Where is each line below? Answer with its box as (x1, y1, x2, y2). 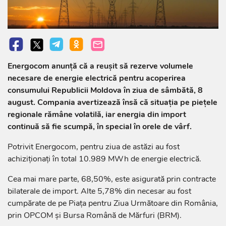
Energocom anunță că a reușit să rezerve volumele (8, 61, 193, 72)
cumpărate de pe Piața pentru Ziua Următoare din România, (8, 198, 218, 209)
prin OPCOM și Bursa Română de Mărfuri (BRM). (8, 210, 182, 221)
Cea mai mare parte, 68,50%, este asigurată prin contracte (8, 174, 216, 185)
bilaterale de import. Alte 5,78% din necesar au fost (8, 186, 191, 197)
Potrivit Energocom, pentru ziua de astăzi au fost (8, 141, 180, 153)
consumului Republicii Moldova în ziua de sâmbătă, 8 (8, 85, 203, 96)
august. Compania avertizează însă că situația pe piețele (8, 97, 217, 108)
